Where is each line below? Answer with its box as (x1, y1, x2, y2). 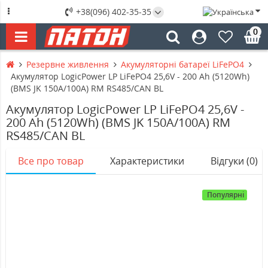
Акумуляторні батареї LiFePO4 (121, 59, 244, 71)
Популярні (207, 190, 244, 200)
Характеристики (110, 154, 184, 168)
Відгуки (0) (211, 154, 258, 168)
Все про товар (18, 154, 84, 168)
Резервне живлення (26, 59, 109, 71)
